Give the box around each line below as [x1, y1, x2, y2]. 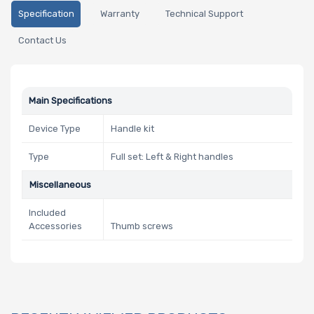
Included [29, 207, 66, 218]
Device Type [29, 123, 81, 134]
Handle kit [111, 123, 154, 134]
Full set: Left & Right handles [111, 151, 233, 162]
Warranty [100, 8, 139, 20]
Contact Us [18, 35, 67, 46]
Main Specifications [29, 95, 112, 106]
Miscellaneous [29, 179, 91, 190]
